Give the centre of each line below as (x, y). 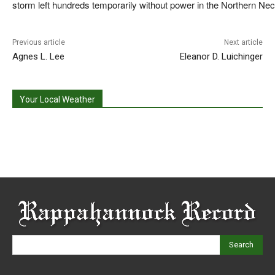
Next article (243, 42)
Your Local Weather (57, 99)
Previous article (39, 42)
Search (241, 244)
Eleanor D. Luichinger (221, 56)
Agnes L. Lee (38, 56)
